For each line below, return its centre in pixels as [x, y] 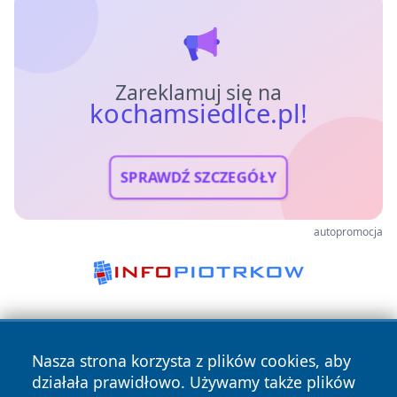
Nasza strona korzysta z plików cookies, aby [191, 361]
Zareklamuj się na [198, 92]
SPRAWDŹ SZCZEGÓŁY [198, 177]
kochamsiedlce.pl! [198, 113]
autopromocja [348, 231]
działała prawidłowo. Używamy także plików [194, 382]
